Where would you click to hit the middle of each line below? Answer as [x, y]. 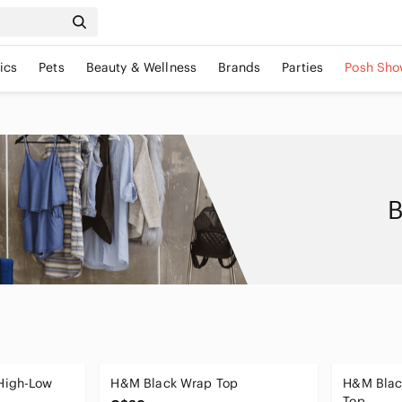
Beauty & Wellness [141, 67]
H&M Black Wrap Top [175, 383]
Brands [240, 67]
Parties [303, 67]
